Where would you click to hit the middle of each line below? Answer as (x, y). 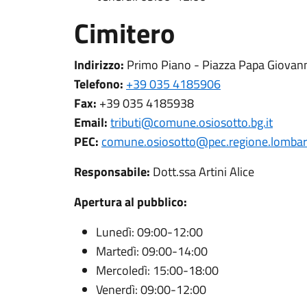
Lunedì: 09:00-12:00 (149, 232)
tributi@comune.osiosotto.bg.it (192, 122)
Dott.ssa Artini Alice (202, 172)
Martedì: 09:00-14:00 (152, 251)
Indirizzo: (99, 65)
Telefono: (99, 84)
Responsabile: (112, 172)
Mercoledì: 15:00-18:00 (157, 270)
